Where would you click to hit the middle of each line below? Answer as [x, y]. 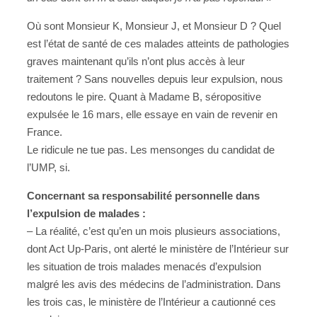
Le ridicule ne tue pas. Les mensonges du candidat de [151, 149]
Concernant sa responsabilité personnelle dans [143, 195]
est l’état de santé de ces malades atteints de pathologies [158, 43]
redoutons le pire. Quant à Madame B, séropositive [144, 96]
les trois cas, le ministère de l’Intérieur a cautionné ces [151, 301]
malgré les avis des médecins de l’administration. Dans [154, 284]
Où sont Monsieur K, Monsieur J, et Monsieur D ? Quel [154, 25]
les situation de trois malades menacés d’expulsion [144, 266]
